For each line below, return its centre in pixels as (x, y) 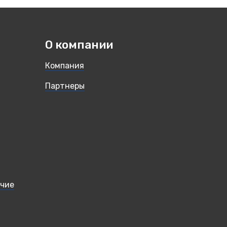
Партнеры (65, 86)
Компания (64, 66)
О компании (79, 45)
